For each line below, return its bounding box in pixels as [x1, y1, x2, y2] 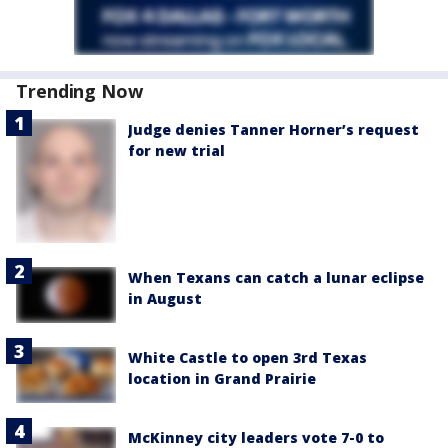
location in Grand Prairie [128, 369, 316, 389]
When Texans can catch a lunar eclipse [128, 267, 424, 287]
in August [128, 288, 202, 308]
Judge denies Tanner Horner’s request [128, 120, 419, 140]
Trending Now [16, 79, 143, 104]
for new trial [128, 141, 225, 161]
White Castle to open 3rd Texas [128, 348, 367, 368]
